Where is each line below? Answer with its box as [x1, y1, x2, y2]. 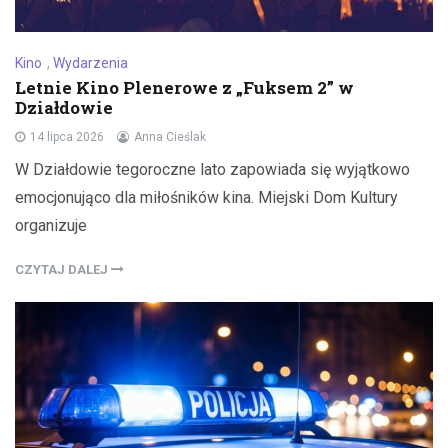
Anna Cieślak [134, 129, 206, 144]
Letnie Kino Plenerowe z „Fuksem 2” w [15, 75, 354, 99]
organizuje [15, 215, 87, 235]
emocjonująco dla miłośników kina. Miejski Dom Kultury [15, 187, 398, 207]
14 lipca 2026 [30, 129, 104, 144]
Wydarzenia [53, 54, 128, 71]
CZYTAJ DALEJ [15, 261, 111, 277]
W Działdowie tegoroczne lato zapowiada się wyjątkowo [15, 159, 410, 179]
